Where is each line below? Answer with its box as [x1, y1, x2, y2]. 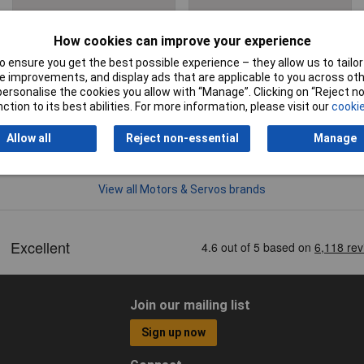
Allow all [6, 132, 51, 145]
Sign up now [141, 326, 206, 340]
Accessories [59, 25, 128, 39]
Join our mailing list [129, 297, 250, 313]
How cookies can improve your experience [53, 33, 311, 50]
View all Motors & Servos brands [98, 182, 266, 196]
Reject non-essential [125, 132, 239, 145]
